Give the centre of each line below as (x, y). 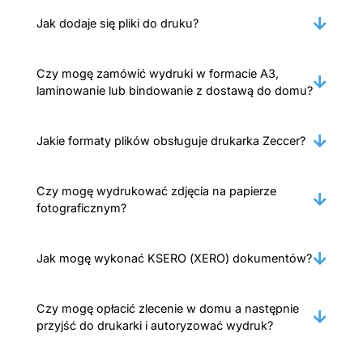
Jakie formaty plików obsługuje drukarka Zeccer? (171, 141)
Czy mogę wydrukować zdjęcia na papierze (156, 191)
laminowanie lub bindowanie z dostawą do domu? (175, 91)
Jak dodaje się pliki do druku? (117, 23)
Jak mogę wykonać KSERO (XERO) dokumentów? (174, 258)
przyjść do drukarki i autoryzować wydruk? (155, 326)
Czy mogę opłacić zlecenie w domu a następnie (168, 309)
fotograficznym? (81, 208)
